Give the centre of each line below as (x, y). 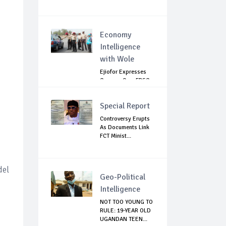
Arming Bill (114, 89)
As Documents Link (125, 128)
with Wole (117, 59)
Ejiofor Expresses (123, 72)
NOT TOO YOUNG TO (126, 202)
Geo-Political (123, 177)
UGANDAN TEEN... (124, 219)
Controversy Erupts (125, 119)
